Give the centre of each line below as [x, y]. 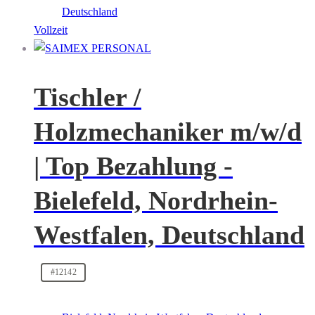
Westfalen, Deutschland [169, 234]
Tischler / [88, 97]
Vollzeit [51, 30]
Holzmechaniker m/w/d [168, 131]
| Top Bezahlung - [133, 166]
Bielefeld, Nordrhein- [156, 200]
